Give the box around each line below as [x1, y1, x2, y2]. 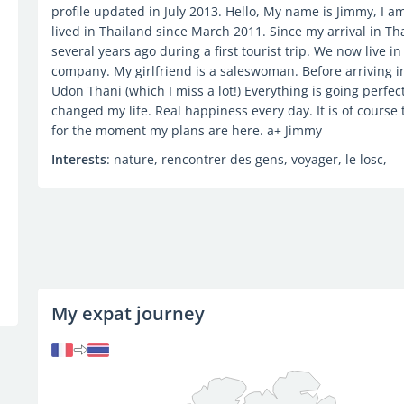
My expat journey [50, 301, 205, 326]
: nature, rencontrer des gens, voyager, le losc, [106, 151, 387, 168]
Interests [50, 151, 106, 168]
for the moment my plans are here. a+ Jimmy [50, 122, 322, 139]
